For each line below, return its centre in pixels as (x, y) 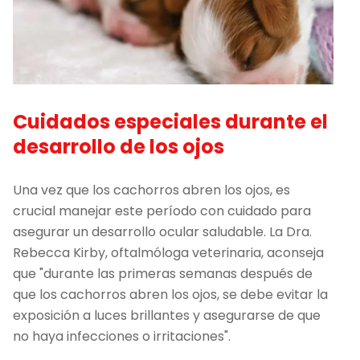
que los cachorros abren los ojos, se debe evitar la (170, 294)
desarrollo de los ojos (119, 146)
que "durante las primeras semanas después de (163, 273)
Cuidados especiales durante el (170, 121)
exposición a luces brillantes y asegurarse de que (167, 315)
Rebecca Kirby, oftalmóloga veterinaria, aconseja (168, 252)
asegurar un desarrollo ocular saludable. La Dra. (162, 231)
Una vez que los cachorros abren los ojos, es (151, 190)
